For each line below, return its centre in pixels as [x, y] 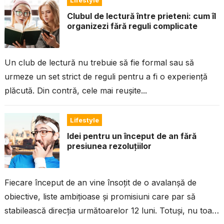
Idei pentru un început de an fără [131, 136]
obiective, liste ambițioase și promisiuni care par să [100, 197]
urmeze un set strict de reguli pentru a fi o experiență [106, 77]
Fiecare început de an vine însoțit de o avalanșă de [100, 183]
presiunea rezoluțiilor [109, 146]
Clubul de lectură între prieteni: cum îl [141, 16]
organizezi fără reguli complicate [132, 26]
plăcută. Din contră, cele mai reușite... [75, 91]
